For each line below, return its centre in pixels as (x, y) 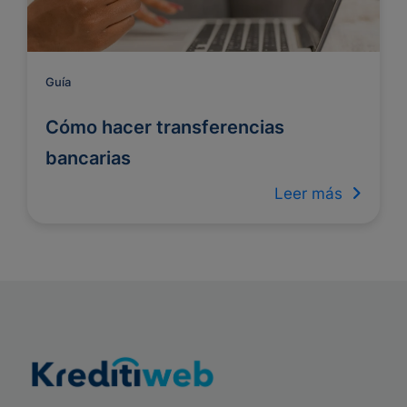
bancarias (88, 158)
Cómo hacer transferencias (165, 127)
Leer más (313, 194)
